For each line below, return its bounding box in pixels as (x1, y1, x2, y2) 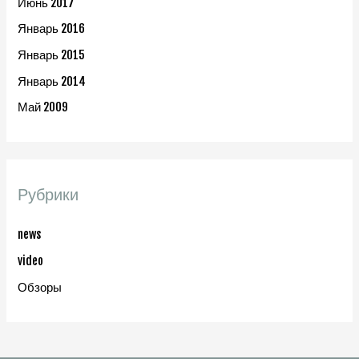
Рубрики (18, 184, 79, 205)
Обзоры (18, 279, 63, 295)
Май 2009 (18, 99, 69, 115)
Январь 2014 (18, 73, 87, 89)
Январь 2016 (18, 21, 86, 37)
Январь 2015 (18, 46, 86, 63)
